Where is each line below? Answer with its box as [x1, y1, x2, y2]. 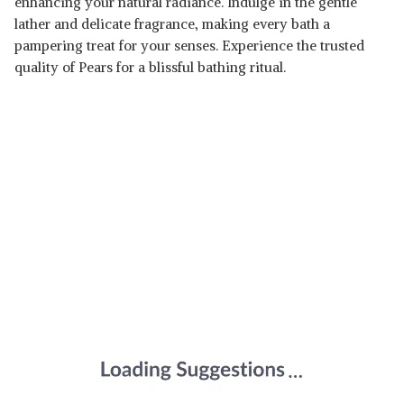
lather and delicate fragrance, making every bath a [14, 15, 330, 32]
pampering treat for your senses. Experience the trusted [14, 37, 364, 54]
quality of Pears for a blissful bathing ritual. [14, 59, 289, 76]
